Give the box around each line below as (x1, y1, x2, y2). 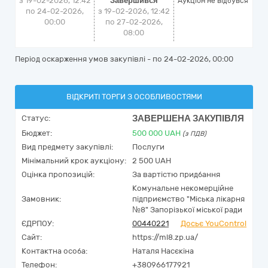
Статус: (22, 114, 50, 123)
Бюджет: (22, 129, 52, 138)
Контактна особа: (22, 246, 87, 255)
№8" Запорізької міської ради (132, 205, 242, 214)
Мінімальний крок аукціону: (22, 156, 126, 165)
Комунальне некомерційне (132, 184, 233, 193)
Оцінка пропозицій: (22, 170, 95, 179)
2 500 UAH (132, 156, 171, 165)
